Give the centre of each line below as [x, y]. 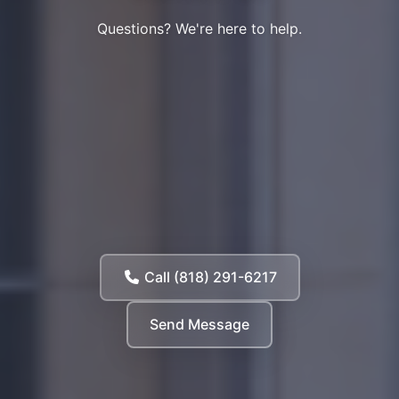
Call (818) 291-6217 [208, 277]
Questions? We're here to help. [199, 28]
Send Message [199, 324]
